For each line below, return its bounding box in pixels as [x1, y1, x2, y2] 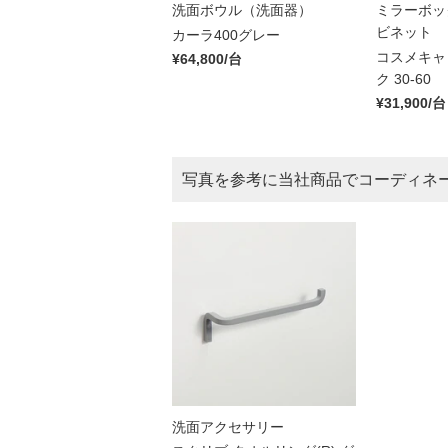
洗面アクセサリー [172, 418, 284, 435]
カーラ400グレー [172, 26, 280, 43]
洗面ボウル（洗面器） [172, 2, 312, 19]
